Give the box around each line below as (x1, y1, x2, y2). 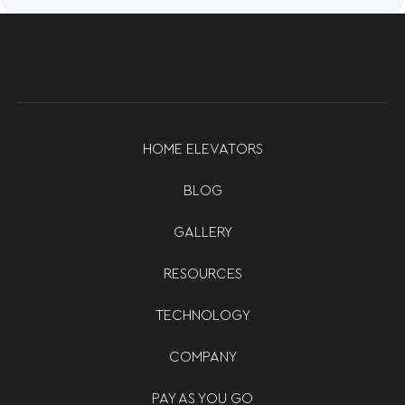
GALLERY (173, 224, 232, 240)
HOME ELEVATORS (142, 141, 263, 156)
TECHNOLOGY (155, 307, 250, 323)
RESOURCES (163, 266, 242, 281)
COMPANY (168, 349, 237, 364)
